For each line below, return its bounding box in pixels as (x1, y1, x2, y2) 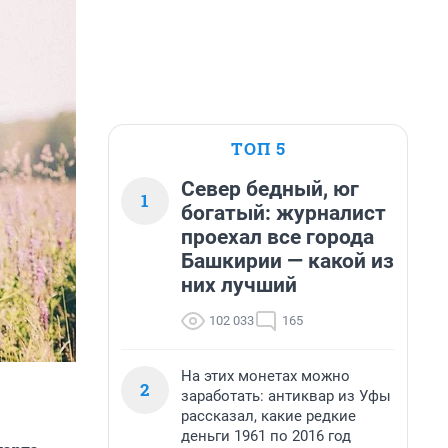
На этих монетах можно (181, 367, 350, 385)
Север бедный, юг (181, 177, 359, 201)
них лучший (181, 273, 297, 297)
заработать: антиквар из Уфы (181, 387, 391, 405)
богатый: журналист (181, 201, 386, 225)
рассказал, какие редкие (181, 407, 356, 425)
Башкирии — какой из (181, 249, 394, 273)
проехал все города (181, 225, 374, 249)
